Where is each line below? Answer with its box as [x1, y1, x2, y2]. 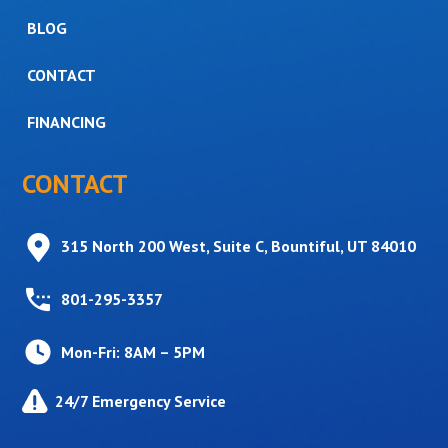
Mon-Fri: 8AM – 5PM [61, 341, 206, 362]
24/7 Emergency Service [55, 390, 227, 411]
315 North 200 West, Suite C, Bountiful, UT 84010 [61, 235, 417, 256]
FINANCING [27, 112, 107, 133]
